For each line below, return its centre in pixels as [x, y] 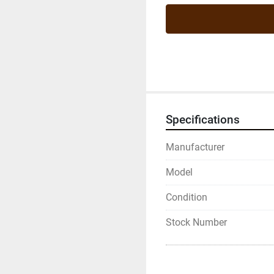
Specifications [203, 120]
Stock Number [196, 222]
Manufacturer [195, 147]
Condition [187, 197]
